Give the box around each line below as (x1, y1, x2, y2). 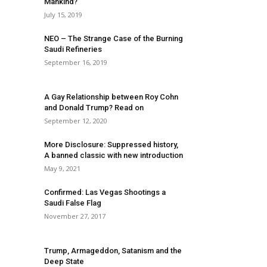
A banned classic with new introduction (44, 151, 183, 160)
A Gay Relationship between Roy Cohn (44, 92, 178, 101)
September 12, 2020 (44, 116, 107, 125)
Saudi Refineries (44, 45, 102, 54)
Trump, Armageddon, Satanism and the (44, 246, 182, 255)
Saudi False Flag (44, 198, 101, 207)
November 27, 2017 (44, 212, 105, 221)
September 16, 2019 (44, 58, 107, 67)
